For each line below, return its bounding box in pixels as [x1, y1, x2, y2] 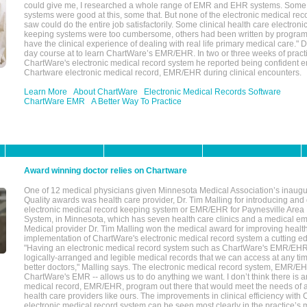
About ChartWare [73, 87, 138, 97]
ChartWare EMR [24, 97, 85, 106]
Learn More [24, 87, 67, 97]
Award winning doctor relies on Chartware [24, 166, 187, 175]
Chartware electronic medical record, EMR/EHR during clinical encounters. [24, 68, 302, 77]
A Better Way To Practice [91, 97, 182, 106]
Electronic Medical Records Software [144, 87, 281, 97]
